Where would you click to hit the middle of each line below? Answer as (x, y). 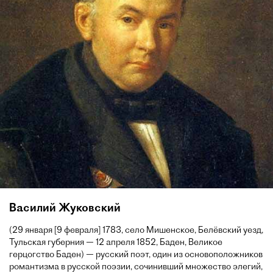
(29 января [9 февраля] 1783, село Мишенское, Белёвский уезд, (136, 230)
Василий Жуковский (65, 207)
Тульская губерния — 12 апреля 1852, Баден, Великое (116, 242)
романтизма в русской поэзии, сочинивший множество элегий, (136, 266)
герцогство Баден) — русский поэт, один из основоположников (136, 254)
